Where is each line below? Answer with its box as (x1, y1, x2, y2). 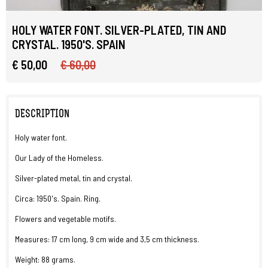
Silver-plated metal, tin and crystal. (15, 173, 132, 183)
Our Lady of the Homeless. (15, 153, 103, 163)
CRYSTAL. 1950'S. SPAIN (12, 37, 126, 51)
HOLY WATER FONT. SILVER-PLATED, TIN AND (12, 23, 226, 37)
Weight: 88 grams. (15, 254, 75, 264)
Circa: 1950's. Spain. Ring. (15, 193, 100, 203)
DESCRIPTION (15, 109, 69, 120)
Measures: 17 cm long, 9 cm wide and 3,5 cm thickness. (15, 234, 199, 244)
